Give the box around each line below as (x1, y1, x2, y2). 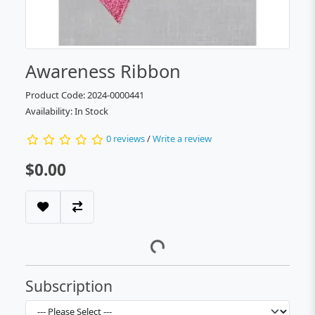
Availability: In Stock (25, 104, 108, 117)
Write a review (153, 132, 212, 146)
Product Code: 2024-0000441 (25, 88, 144, 101)
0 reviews (106, 132, 145, 146)
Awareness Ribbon (25, 58, 181, 83)
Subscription (25, 275, 112, 296)
